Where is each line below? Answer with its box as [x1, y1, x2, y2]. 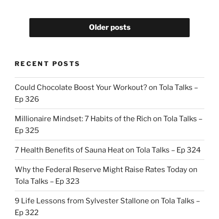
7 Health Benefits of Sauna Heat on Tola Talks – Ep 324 [15, 145, 201, 154]
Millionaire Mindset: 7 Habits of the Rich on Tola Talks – [15, 114, 202, 123]
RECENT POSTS [15, 59, 81, 67]
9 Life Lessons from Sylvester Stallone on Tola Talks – [15, 196, 200, 205]
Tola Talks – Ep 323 [15, 176, 80, 186]
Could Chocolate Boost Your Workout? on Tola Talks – [15, 83, 198, 92]
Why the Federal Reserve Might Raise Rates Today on [15, 165, 197, 174]
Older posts [88, 23, 131, 32]
